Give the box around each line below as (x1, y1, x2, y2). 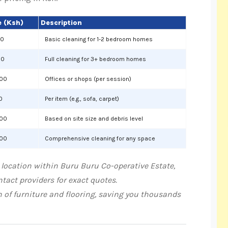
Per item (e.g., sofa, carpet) (45, 95, 119, 102)
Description (41, 18, 82, 27)
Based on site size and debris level (45, 115, 143, 122)
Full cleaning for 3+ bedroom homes (45, 55, 146, 63)
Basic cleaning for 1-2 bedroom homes (45, 36, 153, 43)
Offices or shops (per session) (45, 75, 131, 82)
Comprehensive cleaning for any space (45, 135, 155, 142)
